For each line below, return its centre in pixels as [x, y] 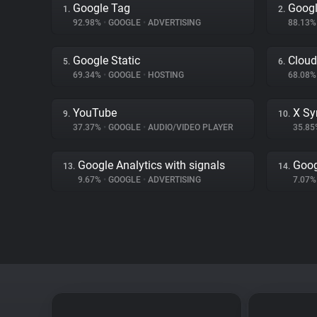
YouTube [95, 113]
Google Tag [102, 8]
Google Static [106, 60]
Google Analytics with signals [151, 165]
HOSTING [165, 75]
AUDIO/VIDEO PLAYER [189, 127]
